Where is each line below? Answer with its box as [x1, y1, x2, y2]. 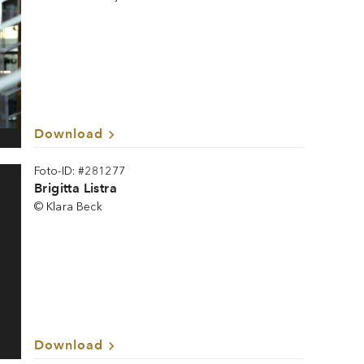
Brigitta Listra [34, 180, 117, 196]
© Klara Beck [34, 200, 103, 214]
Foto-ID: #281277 [34, 164, 126, 178]
